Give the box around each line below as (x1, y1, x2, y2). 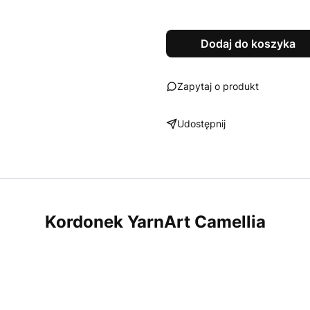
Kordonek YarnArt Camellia (44, 212, 266, 232)
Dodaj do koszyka (200, 37, 295, 51)
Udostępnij (177, 118, 226, 129)
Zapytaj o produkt (177, 80, 259, 92)
